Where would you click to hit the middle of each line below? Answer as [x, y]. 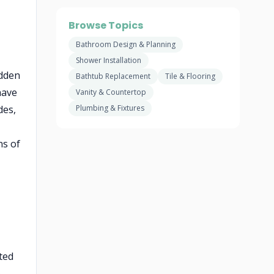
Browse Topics [106, 25]
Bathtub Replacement [113, 76]
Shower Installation [109, 60]
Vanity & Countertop [111, 92]
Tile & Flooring [190, 76]
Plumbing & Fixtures [110, 108]
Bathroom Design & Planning [126, 44]
